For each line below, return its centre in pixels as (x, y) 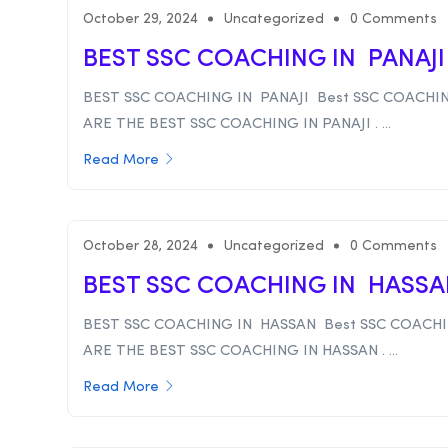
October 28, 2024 (140, 245)
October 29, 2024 (140, 19)
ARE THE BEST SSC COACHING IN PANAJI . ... (237, 125)
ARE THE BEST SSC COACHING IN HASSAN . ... (240, 351)
